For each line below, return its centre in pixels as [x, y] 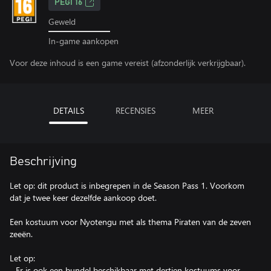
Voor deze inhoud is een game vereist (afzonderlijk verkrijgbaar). [128, 62]
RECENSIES [135, 110]
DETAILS [68, 110]
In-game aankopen [83, 41]
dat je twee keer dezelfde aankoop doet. [83, 197]
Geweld [62, 21]
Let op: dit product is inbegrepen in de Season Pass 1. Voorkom [127, 185]
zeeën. [21, 233]
